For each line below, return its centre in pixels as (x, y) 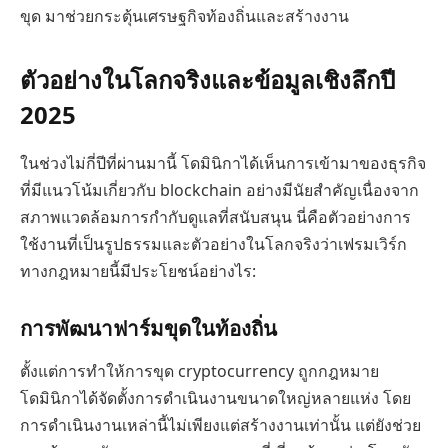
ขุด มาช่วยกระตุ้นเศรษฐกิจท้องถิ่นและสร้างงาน (184, 16)
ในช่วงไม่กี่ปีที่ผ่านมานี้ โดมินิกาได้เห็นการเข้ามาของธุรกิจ (223, 163)
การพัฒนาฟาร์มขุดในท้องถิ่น (148, 328)
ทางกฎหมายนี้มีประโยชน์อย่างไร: (138, 271)
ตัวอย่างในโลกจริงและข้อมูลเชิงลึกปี (207, 80)
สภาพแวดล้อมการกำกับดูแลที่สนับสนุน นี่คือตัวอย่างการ (215, 217)
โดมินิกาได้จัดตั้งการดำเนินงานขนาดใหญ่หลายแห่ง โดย (215, 398)
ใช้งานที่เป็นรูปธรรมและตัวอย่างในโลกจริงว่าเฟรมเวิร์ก (213, 244)
